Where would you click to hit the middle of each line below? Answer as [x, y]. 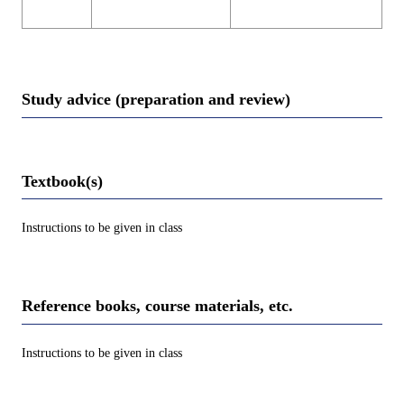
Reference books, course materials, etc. [157, 306]
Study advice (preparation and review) [156, 100]
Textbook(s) [62, 181]
